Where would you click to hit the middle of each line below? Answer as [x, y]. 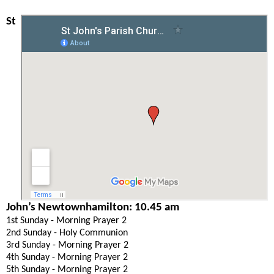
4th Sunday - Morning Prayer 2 [67, 257]
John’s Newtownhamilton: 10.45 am [93, 207]
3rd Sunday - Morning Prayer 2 [67, 245]
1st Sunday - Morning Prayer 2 [66, 220]
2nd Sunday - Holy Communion [67, 233]
